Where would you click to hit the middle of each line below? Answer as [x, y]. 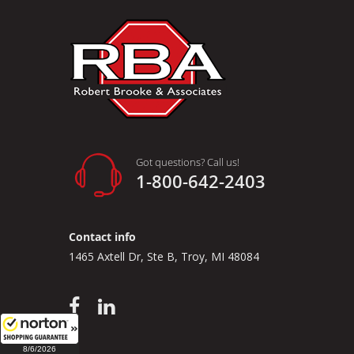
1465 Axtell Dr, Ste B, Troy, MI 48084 [164, 257]
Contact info [102, 237]
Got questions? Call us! [188, 162]
